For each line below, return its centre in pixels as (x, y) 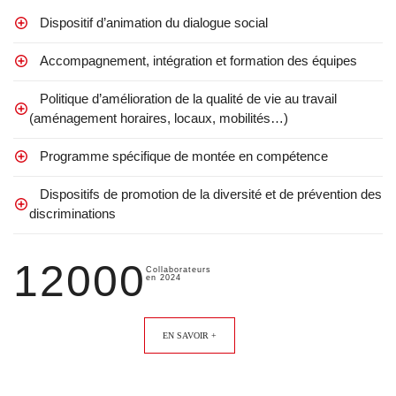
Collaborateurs (179, 269)
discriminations (72, 213)
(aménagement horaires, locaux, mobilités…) (159, 118)
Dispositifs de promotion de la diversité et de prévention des (206, 194)
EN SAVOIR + (189, 335)
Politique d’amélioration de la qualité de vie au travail (183, 98)
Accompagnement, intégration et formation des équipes (193, 60)
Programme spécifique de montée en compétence (179, 156)
